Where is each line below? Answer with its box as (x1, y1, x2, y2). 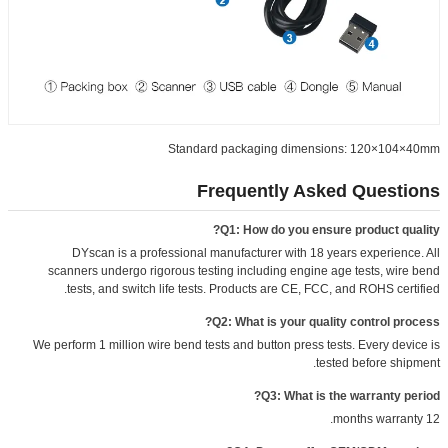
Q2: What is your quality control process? (212, 314, 440, 329)
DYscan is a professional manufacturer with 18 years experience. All (72, 245, 440, 260)
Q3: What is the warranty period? (261, 388, 440, 403)
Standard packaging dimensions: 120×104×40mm (168, 141, 440, 156)
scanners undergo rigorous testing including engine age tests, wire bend (48, 263, 440, 278)
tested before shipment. (316, 355, 440, 370)
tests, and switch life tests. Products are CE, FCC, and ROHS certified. (67, 281, 440, 296)
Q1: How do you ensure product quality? (220, 222, 440, 237)
